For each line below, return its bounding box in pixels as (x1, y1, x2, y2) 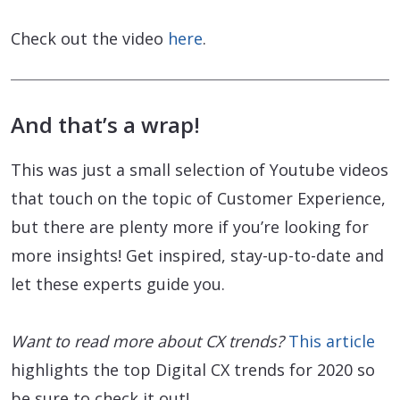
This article (288, 330, 375, 353)
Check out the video (11, 28, 168, 50)
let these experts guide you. (11, 273, 225, 296)
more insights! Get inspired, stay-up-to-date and (11, 245, 384, 267)
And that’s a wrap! (11, 110, 200, 140)
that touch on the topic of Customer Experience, (11, 187, 386, 210)
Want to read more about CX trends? (11, 330, 284, 353)
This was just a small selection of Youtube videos (11, 159, 388, 181)
